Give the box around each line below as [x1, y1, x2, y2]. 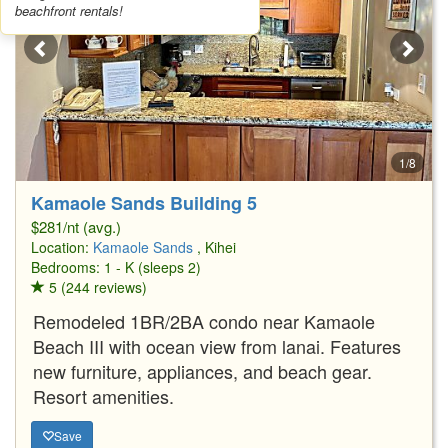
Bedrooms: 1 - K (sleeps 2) [31, 256, 201, 277]
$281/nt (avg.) [31, 215, 121, 237]
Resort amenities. [33, 382, 174, 409]
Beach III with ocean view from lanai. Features [33, 332, 401, 359]
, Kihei [197, 236, 236, 257]
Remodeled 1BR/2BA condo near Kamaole [33, 307, 375, 334]
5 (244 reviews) [45, 276, 147, 297]
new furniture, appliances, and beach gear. [33, 357, 372, 384]
